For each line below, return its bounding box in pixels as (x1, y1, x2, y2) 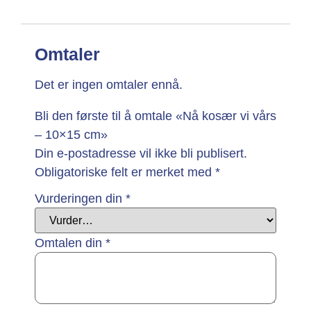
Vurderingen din (35, 191, 126, 205)
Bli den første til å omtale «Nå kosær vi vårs (35, 108, 276, 123)
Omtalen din (35, 235, 106, 250)
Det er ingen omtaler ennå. (35, 77, 183, 92)
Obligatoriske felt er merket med (35, 165, 215, 179)
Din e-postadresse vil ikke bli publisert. (35, 146, 247, 160)
